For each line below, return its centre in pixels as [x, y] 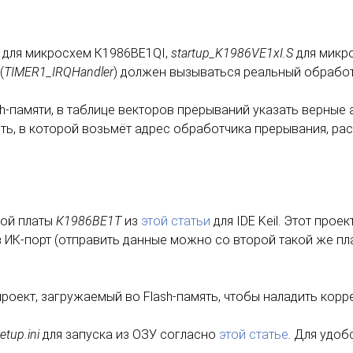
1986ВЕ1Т [93, 221]
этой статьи [176, 221]
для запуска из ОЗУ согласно [129, 335]
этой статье [254, 335]
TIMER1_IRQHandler [59, 72]
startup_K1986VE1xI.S [232, 53]
